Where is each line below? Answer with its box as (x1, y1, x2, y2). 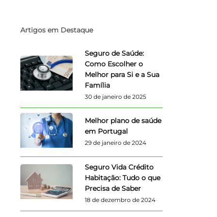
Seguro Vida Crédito (84, 162, 154, 171)
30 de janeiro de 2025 (84, 93, 146, 100)
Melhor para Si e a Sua (84, 70, 159, 79)
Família (84, 80, 110, 90)
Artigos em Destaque (20, 25, 93, 34)
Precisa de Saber (84, 184, 141, 193)
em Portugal (84, 127, 128, 136)
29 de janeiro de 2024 (84, 139, 146, 147)
